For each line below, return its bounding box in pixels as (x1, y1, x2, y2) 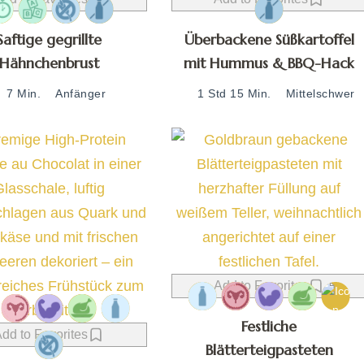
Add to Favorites (214, 278, 309, 292)
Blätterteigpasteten (205, 340, 333, 359)
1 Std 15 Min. (197, 86, 271, 100)
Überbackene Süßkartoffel (184, 29, 354, 49)
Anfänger (55, 86, 106, 100)
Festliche (241, 316, 297, 336)
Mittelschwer (285, 86, 355, 100)
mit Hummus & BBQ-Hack (184, 53, 355, 72)
